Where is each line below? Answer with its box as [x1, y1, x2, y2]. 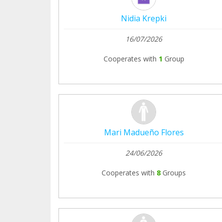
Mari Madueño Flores [104, 127, 184, 138]
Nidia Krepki [121, 13, 166, 24]
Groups [163, 168, 186, 178]
